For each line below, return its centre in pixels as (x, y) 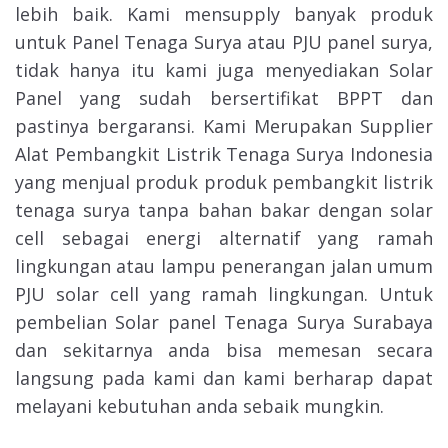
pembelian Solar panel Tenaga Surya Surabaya (224, 321)
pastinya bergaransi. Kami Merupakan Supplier (224, 125)
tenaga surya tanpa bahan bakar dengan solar (224, 209)
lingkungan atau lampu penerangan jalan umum (224, 265)
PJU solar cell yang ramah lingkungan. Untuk (224, 293)
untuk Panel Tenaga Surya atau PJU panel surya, (224, 41)
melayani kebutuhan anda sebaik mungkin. (199, 405)
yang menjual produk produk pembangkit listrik (224, 181)
